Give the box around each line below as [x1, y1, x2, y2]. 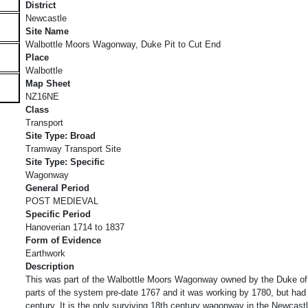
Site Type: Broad [25, 130, 96, 141]
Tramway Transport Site [25, 143, 121, 154]
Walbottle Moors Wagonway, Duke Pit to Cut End [25, 38, 221, 49]
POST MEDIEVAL [25, 195, 98, 206]
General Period [25, 182, 89, 193]
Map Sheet [25, 78, 70, 89]
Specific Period [25, 208, 91, 219]
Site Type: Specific [25, 156, 104, 167]
